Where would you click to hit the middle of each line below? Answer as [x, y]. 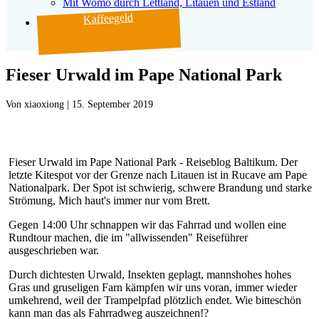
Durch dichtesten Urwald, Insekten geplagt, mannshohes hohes [150, 274]
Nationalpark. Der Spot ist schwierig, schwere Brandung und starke [160, 187]
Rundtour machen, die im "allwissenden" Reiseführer [128, 237]
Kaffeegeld [108, 18]
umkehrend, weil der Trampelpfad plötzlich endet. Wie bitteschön [155, 300]
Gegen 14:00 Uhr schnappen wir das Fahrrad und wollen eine [147, 224]
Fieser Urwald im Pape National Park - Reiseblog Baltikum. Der [153, 162]
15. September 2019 [113, 104]
